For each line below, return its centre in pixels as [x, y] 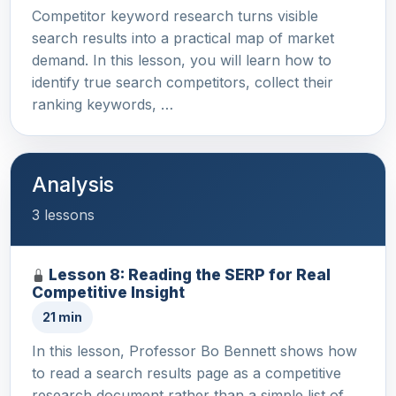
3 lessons [63, 215]
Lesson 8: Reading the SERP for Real [190, 275]
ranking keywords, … [103, 105]
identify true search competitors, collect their [183, 83]
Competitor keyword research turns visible [175, 16]
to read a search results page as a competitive [187, 373]
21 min [62, 317]
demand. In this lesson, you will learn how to [182, 61]
